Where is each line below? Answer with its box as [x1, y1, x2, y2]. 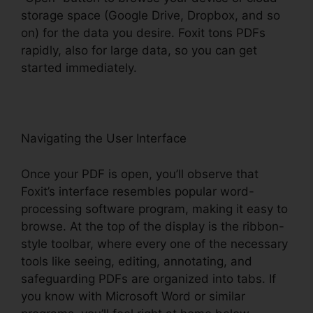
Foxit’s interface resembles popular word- [21, 184, 254, 198]
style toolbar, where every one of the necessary [21, 236, 288, 251]
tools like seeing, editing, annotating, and [21, 254, 252, 268]
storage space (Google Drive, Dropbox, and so [21, 8, 280, 23]
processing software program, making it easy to [21, 201, 288, 216]
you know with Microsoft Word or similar [21, 289, 245, 303]
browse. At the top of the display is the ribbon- [21, 219, 284, 233]
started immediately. [21, 61, 137, 75]
